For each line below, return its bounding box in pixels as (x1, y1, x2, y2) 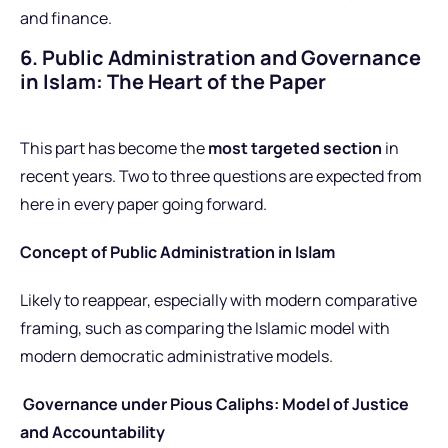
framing (20, 317, 78, 340)
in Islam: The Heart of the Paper (20, 68, 326, 96)
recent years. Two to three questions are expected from (20, 165, 422, 188)
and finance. (20, 6, 112, 29)
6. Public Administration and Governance (20, 44, 421, 72)
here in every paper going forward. (20, 193, 267, 216)
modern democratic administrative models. (20, 345, 333, 368)
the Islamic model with (224, 317, 390, 340)
